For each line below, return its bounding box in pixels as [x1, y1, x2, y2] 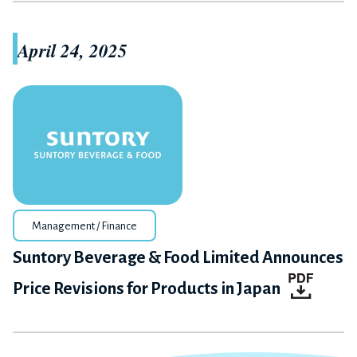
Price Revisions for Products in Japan [13, 280, 280, 298]
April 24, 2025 [18, 37, 127, 63]
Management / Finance [32, 220, 137, 232]
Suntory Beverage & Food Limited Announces [13, 249, 343, 267]
